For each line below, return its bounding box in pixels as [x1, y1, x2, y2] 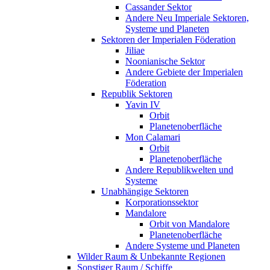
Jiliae [125, 45, 145, 55]
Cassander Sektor [125, 1, 192, 12]
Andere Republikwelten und [125, 164, 233, 175]
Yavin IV [125, 99, 160, 110]
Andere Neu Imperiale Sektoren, [125, 12, 249, 23]
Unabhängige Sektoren [101, 186, 189, 196]
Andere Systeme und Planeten [125, 240, 240, 251]
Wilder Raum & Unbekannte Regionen [77, 251, 225, 262]
